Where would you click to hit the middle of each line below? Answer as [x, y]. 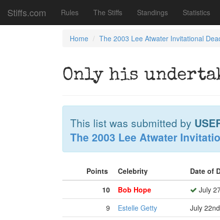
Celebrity [134, 171]
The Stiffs [108, 12]
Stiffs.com [27, 12]
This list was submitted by [132, 123]
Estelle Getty [137, 208]
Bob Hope [135, 190]
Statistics [196, 12]
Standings [152, 12]
